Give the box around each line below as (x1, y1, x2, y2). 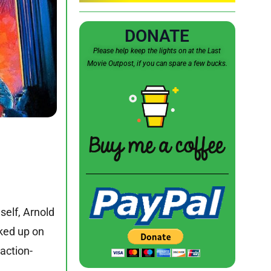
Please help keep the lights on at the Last (93, 47, 221, 56)
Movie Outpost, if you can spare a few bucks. (87, 59, 227, 68)
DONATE (125, 26, 189, 47)
